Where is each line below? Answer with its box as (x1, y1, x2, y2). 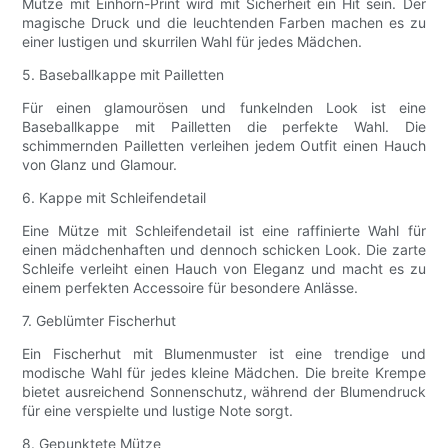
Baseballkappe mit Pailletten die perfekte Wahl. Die (22, 118, 426, 136)
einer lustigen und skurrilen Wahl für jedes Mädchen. (22, 33, 363, 51)
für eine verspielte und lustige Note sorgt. (22, 402, 294, 420)
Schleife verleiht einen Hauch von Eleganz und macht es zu (22, 260, 426, 278)
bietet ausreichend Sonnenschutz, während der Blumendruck (22, 383, 426, 401)
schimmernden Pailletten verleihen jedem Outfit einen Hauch (22, 137, 426, 155)
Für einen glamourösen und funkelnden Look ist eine (22, 99, 426, 117)
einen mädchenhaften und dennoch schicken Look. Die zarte (22, 241, 426, 259)
